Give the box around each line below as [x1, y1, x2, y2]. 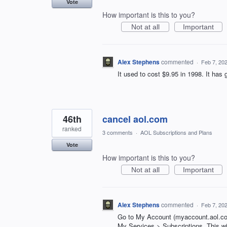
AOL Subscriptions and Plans [140, 128, 212, 137]
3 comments [102, 128, 133, 137]
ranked [62, 124, 82, 133]
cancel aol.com [102, 112, 168, 126]
